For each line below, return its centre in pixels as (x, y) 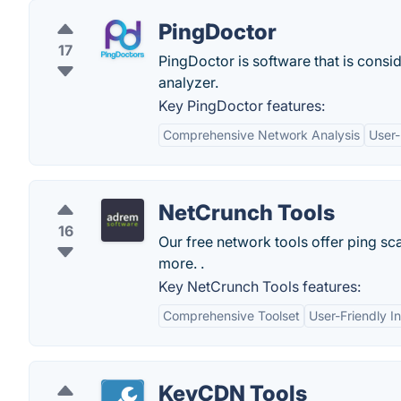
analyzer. (188, 82)
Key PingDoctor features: (242, 106)
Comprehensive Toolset (231, 316)
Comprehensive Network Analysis (261, 135)
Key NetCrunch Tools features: (260, 286)
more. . (181, 263)
